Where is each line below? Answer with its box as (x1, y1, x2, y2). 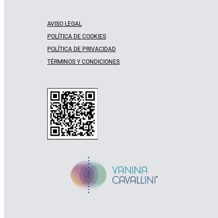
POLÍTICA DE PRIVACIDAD (47, 46, 116, 53)
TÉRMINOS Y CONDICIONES (47, 58, 120, 66)
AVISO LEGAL (47, 20, 82, 28)
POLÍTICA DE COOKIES (47, 33, 106, 40)
